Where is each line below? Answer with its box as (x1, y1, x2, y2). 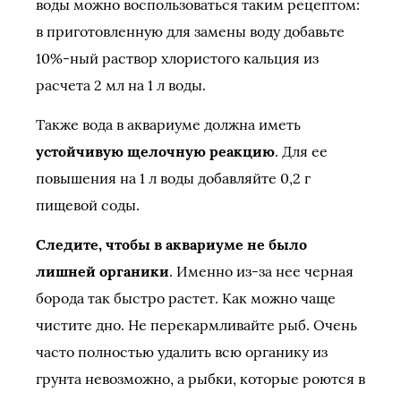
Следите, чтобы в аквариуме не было (36, 235, 307, 253)
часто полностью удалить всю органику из (36, 343, 328, 361)
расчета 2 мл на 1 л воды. (36, 76, 206, 94)
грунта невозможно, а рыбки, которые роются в (36, 370, 365, 388)
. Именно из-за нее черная (169, 262, 354, 280)
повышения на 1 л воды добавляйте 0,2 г (36, 169, 311, 187)
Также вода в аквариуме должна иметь (36, 115, 301, 133)
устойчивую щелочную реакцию (36, 142, 275, 160)
